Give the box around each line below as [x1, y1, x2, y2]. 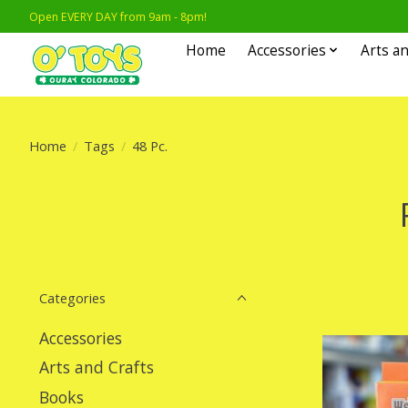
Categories [39, 289, 106, 307]
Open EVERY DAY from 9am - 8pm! [29, 8, 207, 25]
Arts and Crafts [39, 356, 154, 379]
